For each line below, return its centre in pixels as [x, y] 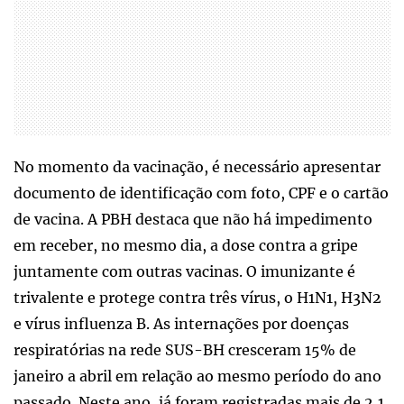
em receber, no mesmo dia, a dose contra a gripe [186, 245]
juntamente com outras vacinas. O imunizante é [184, 271]
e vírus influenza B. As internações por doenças [181, 323]
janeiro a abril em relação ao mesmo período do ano [197, 376]
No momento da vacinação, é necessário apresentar [197, 166]
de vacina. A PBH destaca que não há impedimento [193, 219]
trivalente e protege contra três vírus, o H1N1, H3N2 [197, 297]
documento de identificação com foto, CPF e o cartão [201, 193]
